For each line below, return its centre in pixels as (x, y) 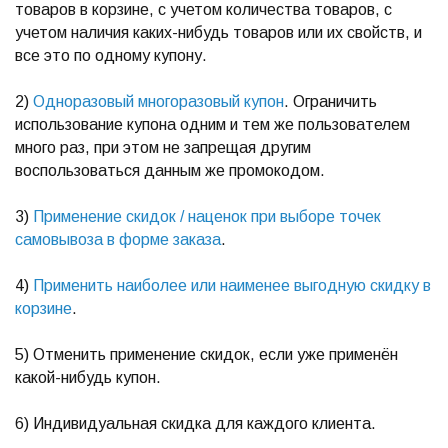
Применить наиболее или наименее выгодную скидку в (232, 285)
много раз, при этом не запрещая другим (163, 147)
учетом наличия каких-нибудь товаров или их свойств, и (218, 32)
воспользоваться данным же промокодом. (170, 170)
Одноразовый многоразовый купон (158, 101)
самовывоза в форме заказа (118, 239)
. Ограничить (330, 101)
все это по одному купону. (111, 55)
